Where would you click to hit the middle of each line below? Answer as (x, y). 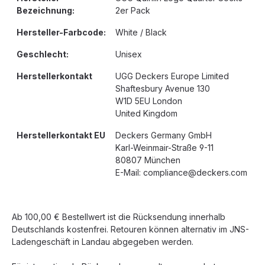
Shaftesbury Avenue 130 (163, 88)
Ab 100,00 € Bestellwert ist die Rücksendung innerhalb (119, 217)
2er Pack (133, 10)
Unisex (129, 54)
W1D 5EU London (149, 101)
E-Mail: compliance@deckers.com (181, 172)
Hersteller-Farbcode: (61, 32)
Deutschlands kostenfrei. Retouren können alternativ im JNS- (130, 229)
